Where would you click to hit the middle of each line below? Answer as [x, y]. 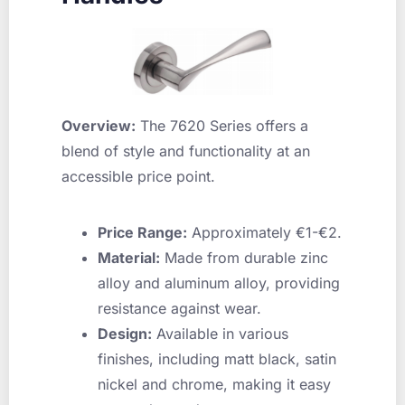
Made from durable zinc [244, 257]
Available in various [220, 333]
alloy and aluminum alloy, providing [219, 283]
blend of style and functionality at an [186, 151]
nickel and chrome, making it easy [214, 384]
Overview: [99, 125]
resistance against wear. [179, 308]
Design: [125, 333]
